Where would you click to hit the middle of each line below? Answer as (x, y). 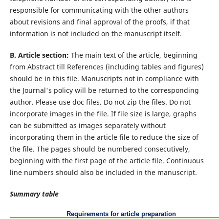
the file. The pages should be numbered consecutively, (100, 149)
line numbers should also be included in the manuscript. (103, 173)
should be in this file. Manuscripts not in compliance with (104, 79)
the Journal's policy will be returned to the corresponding (104, 90)
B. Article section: (39, 55)
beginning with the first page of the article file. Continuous (107, 161)
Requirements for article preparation (121, 214)
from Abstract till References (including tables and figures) (107, 67)
